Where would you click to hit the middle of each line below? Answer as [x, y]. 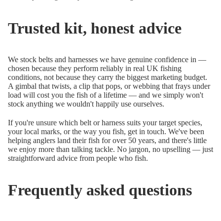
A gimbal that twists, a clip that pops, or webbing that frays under [109, 86]
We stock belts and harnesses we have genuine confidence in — [107, 60]
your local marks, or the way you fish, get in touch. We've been [106, 132]
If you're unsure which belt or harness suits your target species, [105, 123]
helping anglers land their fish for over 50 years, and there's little [107, 141]
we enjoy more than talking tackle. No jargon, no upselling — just [110, 149]
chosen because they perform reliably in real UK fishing [95, 69]
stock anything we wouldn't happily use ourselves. [86, 104]
